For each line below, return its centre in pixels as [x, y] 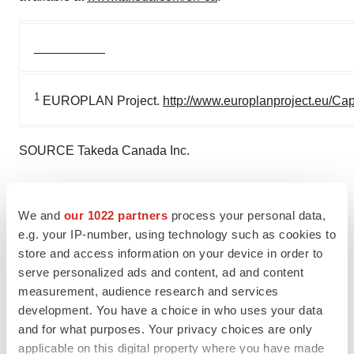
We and [41, 215]
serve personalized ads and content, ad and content [161, 272]
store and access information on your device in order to [171, 253]
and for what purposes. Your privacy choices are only [165, 329]
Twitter [48, 228]
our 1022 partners [115, 215]
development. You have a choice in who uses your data [170, 310]
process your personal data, [247, 215]
